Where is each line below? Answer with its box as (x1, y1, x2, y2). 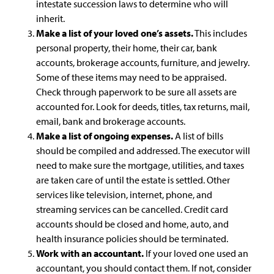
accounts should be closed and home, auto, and (36, 217, 229, 230)
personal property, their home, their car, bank (36, 41, 217, 54)
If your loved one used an (144, 246, 248, 259)
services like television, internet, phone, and (36, 188, 212, 201)
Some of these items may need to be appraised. (36, 70, 226, 83)
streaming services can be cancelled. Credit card (36, 202, 228, 215)
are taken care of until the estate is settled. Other (36, 173, 230, 186)
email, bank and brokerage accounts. (36, 114, 185, 127)
